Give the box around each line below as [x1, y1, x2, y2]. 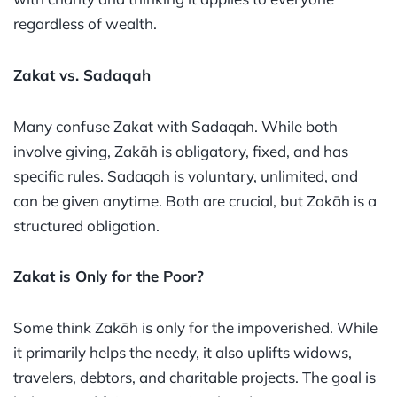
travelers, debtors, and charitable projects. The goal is [13, 368, 376, 387]
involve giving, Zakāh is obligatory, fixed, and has [13, 141, 348, 160]
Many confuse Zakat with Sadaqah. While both [13, 116, 338, 136]
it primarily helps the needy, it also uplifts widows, [13, 343, 352, 362]
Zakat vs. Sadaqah [13, 65, 151, 84]
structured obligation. [13, 215, 160, 235]
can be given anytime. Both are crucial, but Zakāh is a [13, 191, 377, 210]
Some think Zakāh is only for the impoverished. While [13, 318, 378, 338]
